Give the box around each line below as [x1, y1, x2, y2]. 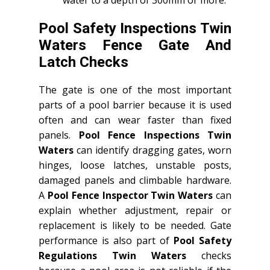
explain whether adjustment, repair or [39, 203, 231, 217]
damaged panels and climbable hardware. [39, 173, 231, 187]
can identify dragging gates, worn [74, 143, 231, 157]
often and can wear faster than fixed [39, 113, 231, 127]
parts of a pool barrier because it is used [39, 98, 231, 111]
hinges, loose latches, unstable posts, [39, 158, 231, 172]
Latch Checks [39, 53, 128, 71]
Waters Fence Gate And [39, 36, 231, 54]
